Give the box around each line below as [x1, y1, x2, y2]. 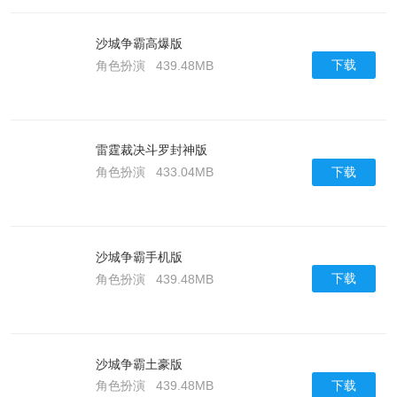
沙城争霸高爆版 [95, 35, 183, 51]
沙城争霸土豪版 [95, 356, 183, 371]
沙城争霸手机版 [95, 250, 183, 265]
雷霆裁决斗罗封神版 [95, 143, 207, 158]
